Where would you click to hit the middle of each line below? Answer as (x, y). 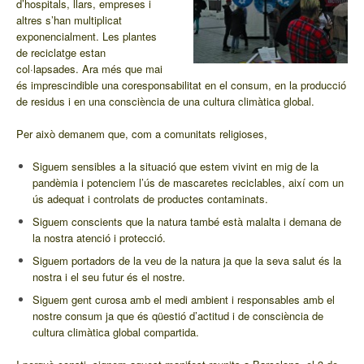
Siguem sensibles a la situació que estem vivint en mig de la (175, 167)
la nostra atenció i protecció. (99, 238)
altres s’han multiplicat (69, 20)
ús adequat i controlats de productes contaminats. (150, 199)
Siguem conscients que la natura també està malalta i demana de (187, 222)
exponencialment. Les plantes (87, 37)
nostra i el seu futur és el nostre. (109, 277)
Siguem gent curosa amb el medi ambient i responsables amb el (184, 300)
